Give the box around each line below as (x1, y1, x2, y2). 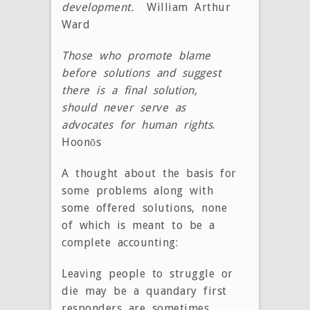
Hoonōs (62, 135, 101, 149)
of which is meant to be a (62, 218, 215, 232)
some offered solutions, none (62, 201, 227, 215)
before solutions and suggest (62, 66, 221, 80)
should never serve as (62, 100, 186, 114)
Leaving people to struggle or (62, 266, 233, 280)
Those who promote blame (62, 48, 211, 62)
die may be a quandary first (62, 284, 227, 298)
